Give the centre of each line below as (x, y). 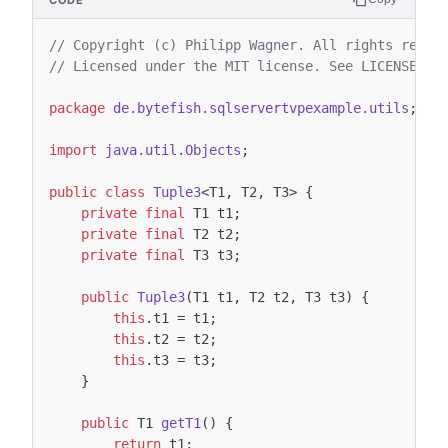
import (73, 150)
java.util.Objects (173, 150)
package (77, 108)
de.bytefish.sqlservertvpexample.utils (261, 108)
